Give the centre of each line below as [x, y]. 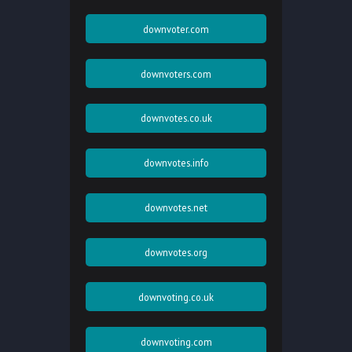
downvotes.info [176, 163]
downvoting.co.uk [176, 297]
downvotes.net [176, 208]
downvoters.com [176, 73]
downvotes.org [176, 253]
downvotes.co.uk [176, 118]
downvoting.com [176, 341]
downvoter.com [176, 29]
